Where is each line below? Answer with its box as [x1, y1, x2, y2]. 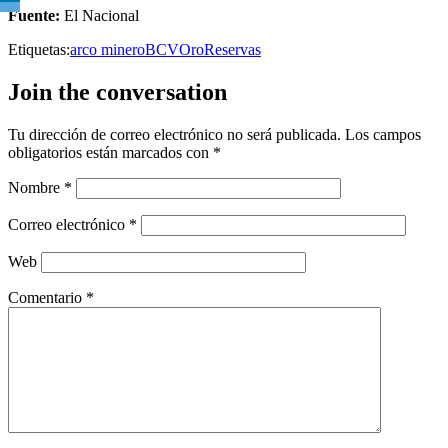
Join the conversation [8, 78, 227, 105]
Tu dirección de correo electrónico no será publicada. [8, 125, 341, 143]
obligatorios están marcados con [8, 143, 213, 161]
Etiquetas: [8, 40, 70, 58]
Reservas [204, 40, 261, 58]
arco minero [70, 40, 145, 58]
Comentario [8, 288, 86, 306]
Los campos [345, 125, 421, 143]
